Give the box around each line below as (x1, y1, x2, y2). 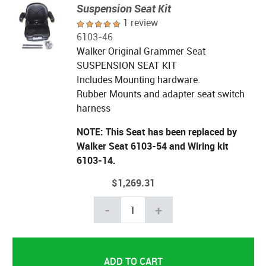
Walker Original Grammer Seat (76, 45, 205, 58)
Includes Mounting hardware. (76, 73, 200, 87)
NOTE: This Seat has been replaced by (76, 125, 237, 139)
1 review (122, 16, 158, 30)
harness (76, 102, 110, 115)
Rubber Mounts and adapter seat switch (76, 87, 245, 101)
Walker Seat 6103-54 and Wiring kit (76, 140, 229, 153)
